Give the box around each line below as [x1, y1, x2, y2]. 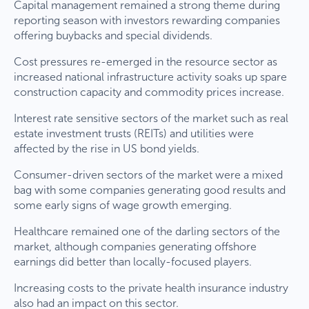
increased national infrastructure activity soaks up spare [14, 70, 287, 83]
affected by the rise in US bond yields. [14, 141, 199, 155]
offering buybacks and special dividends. [14, 28, 212, 42]
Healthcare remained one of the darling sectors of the [14, 224, 280, 238]
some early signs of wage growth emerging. [14, 198, 232, 212]
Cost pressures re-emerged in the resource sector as [14, 54, 277, 68]
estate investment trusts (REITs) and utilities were [14, 126, 254, 140]
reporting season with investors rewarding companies [14, 13, 280, 27]
